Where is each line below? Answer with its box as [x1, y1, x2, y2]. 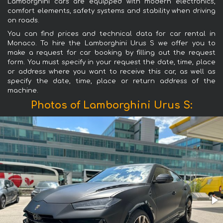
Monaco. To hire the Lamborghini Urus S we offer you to [7, 40, 216, 47]
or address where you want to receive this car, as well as [7, 68, 216, 76]
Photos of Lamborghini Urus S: [30, 100, 193, 111]
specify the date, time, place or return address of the [7, 78, 216, 85]
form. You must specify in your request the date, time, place [7, 59, 216, 66]
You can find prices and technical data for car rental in [7, 30, 216, 38]
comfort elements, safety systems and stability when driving [7, 7, 216, 15]
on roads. [7, 17, 39, 24]
